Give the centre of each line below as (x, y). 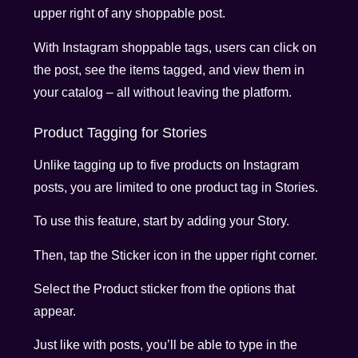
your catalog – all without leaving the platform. (163, 92)
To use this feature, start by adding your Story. (162, 221)
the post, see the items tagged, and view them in (169, 70)
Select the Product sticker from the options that (165, 289)
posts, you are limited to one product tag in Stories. (176, 187)
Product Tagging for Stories (121, 132)
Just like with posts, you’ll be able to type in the (166, 345)
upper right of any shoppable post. (130, 14)
